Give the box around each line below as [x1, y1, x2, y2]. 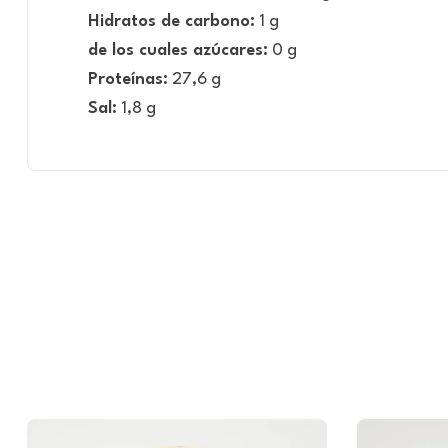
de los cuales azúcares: [88, 41, 268, 59]
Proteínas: [88, 70, 168, 88]
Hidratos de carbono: [88, 12, 255, 30]
